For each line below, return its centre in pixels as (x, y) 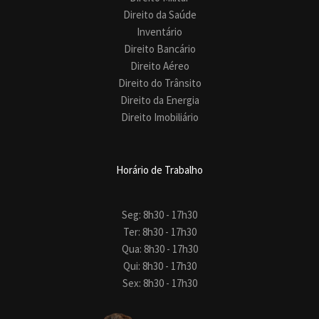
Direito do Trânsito (159, 83)
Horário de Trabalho (159, 169)
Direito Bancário (159, 48)
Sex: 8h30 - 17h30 (159, 283)
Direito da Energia (159, 100)
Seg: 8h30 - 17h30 (159, 214)
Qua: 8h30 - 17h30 (159, 249)
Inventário (159, 31)
